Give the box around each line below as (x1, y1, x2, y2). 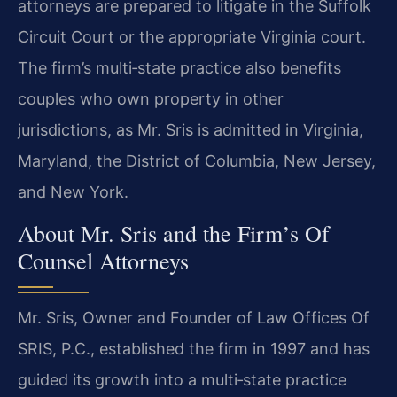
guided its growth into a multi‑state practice (18, 370, 346, 390)
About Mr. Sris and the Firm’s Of (18, 218, 330, 249)
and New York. (18, 182, 128, 201)
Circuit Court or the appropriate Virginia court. (18, 27, 366, 46)
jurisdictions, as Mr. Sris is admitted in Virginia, (18, 120, 363, 139)
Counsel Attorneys (18, 245, 189, 276)
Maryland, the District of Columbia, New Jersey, (18, 151, 376, 170)
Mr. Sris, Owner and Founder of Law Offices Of (18, 308, 370, 328)
